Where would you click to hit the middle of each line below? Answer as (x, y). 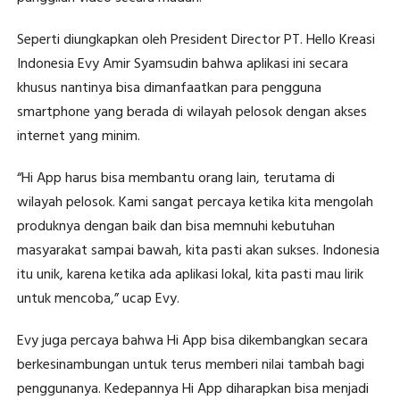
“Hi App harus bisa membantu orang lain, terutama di (175, 179)
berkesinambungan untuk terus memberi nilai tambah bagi (190, 366)
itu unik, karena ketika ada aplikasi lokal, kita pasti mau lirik (190, 275)
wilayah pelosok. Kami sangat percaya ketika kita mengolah (195, 203)
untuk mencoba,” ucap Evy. (98, 300)
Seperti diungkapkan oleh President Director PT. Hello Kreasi (196, 41)
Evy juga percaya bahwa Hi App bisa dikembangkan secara (192, 342)
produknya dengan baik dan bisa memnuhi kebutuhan (175, 227)
